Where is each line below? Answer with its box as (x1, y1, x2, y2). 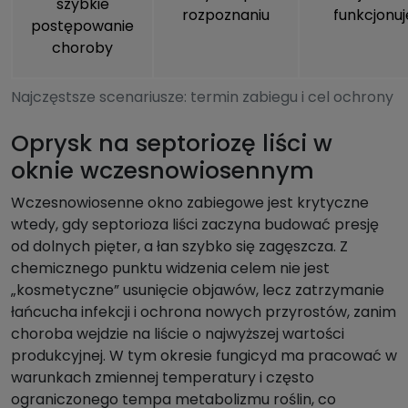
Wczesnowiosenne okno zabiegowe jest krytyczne (11, 192, 369, 214)
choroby (52, 37, 113, 59)
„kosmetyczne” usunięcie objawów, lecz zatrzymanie (11, 280, 384, 301)
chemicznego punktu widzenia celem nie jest (11, 258, 330, 280)
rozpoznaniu (182, 5, 270, 26)
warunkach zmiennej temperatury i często (11, 367, 314, 389)
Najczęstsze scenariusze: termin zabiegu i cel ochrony (11, 87, 393, 108)
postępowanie (31, 15, 134, 37)
